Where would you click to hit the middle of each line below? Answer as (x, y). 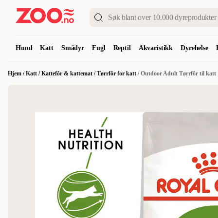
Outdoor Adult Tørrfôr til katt (178, 73)
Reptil (122, 48)
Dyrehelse (194, 48)
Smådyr (73, 48)
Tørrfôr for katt (117, 73)
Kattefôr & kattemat (67, 73)
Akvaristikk (156, 48)
